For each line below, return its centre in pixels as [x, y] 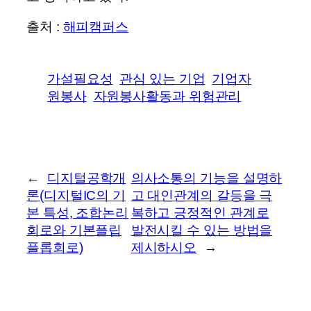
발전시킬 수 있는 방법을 [202, 230]
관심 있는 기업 [162, 78]
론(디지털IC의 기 [76, 195]
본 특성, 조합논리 [77, 212]
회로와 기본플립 [74, 230]
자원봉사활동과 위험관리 [167, 96]
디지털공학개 [86, 178]
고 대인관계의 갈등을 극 [202, 195]
